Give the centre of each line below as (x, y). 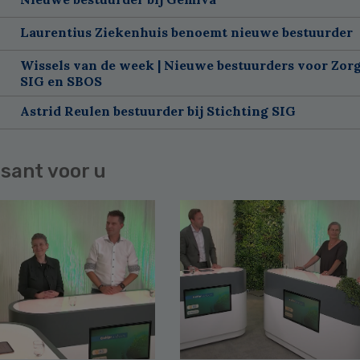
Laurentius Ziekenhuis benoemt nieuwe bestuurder (186, 32)
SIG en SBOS (61, 81)
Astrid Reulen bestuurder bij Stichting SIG (157, 110)
